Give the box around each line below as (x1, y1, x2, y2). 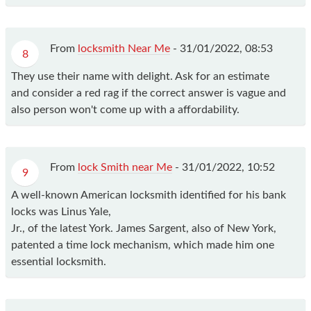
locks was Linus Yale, (11, 206, 111, 218)
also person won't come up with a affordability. (11, 103, 239, 115)
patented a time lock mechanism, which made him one (11, 239, 274, 251)
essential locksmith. (11, 256, 106, 268)
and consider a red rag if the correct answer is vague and (11, 87, 286, 99)
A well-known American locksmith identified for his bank (11, 190, 286, 201)
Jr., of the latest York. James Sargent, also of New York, (11, 223, 276, 235)
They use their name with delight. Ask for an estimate (11, 70, 269, 82)
